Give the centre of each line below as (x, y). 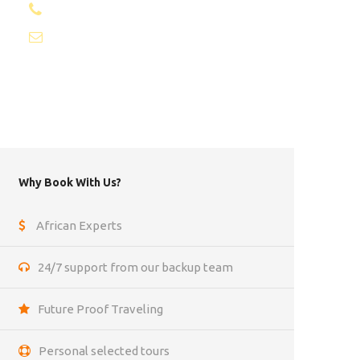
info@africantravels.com (121, 37)
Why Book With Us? (70, 182)
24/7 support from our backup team (135, 267)
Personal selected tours (104, 350)
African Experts (79, 225)
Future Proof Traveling (100, 309)
